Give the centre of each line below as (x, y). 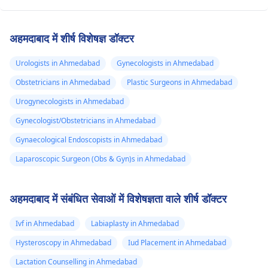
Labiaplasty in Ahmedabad (135, 223)
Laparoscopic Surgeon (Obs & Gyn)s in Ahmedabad (100, 159)
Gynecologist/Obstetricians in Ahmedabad (86, 121)
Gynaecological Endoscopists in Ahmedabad (89, 140)
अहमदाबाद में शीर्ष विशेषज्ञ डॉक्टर (72, 38)
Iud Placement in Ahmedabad (177, 243)
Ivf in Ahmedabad (45, 223)
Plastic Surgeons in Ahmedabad (179, 82)
